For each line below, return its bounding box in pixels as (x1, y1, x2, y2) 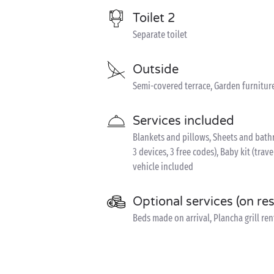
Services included (133, 114, 234, 128)
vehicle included (133, 161, 193, 172)
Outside (133, 62, 179, 77)
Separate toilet (133, 29, 187, 40)
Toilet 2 (133, 11, 176, 26)
